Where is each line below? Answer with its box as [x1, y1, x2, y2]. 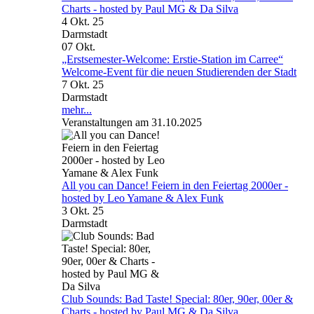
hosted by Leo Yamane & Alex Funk [62, 191, 224, 204]
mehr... [62, 103, 92, 116]
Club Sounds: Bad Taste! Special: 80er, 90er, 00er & [62, 292, 293, 305]
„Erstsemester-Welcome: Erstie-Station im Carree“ [62, 53, 283, 65]
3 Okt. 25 [62, 204, 104, 217]
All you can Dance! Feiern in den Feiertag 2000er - [62, 179, 288, 191]
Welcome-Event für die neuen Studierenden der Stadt [62, 65, 296, 78]
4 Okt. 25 [62, 15, 104, 27]
